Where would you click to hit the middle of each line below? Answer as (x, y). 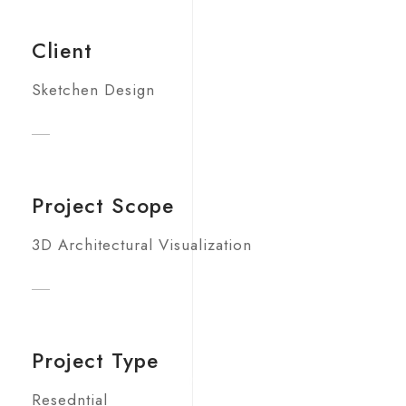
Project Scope (103, 206)
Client (62, 51)
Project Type (95, 361)
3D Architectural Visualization (142, 245)
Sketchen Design (93, 90)
